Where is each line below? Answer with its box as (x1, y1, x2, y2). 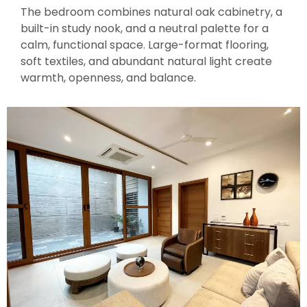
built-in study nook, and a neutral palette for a (21, 20, 269, 36)
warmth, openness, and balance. (21, 69, 196, 86)
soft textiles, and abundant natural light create (21, 53, 272, 69)
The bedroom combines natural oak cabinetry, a (21, 3, 282, 20)
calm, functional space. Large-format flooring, (21, 36, 269, 53)
